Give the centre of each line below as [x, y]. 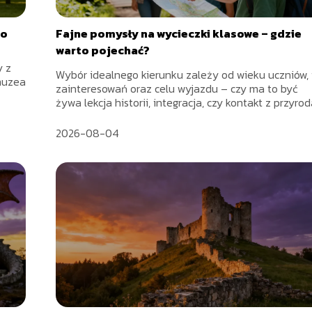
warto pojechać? [103, 50]
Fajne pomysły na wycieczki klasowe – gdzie [179, 34]
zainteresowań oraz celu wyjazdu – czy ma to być [177, 89]
